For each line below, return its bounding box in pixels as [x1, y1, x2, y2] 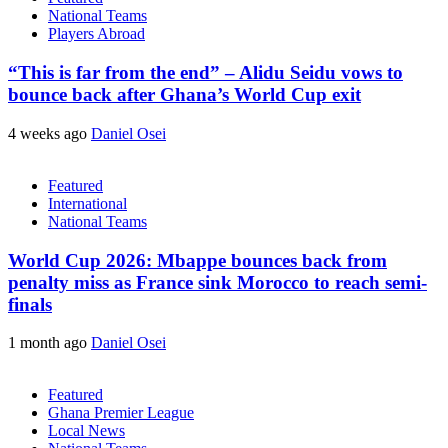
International [48, 194, 127, 212]
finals [8, 293, 52, 315]
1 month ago [8, 334, 91, 352]
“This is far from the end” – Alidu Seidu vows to [8, 62, 403, 84]
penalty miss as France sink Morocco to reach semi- [8, 271, 427, 293]
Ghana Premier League [48, 404, 194, 422]
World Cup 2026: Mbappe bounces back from [8, 249, 387, 271]
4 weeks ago [8, 124, 91, 142]
